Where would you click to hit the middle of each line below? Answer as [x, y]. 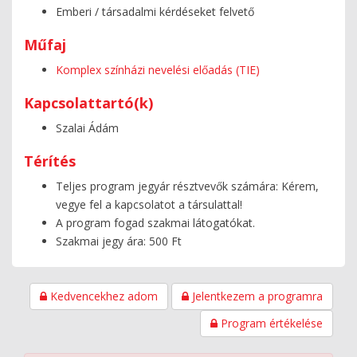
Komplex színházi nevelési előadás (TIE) [158, 69]
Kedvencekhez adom [102, 296]
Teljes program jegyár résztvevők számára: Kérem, [187, 186]
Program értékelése [270, 323]
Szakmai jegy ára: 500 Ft [119, 241]
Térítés [50, 161]
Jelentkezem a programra [256, 296]
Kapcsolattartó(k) [88, 102]
